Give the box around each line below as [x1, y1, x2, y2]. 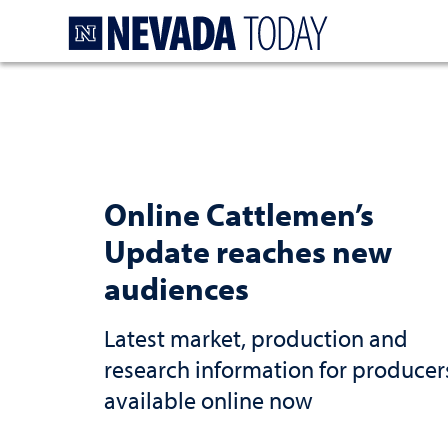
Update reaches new [104, 230, 392, 271]
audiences [104, 267, 249, 308]
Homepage [334, 10, 418, 33]
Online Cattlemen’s [104, 193, 374, 234]
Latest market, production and [104, 322, 408, 353]
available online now [104, 384, 313, 415]
